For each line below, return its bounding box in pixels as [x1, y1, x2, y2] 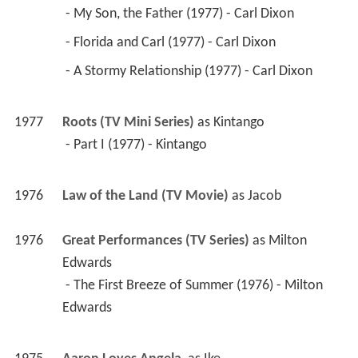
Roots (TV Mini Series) [62, 115, 194, 131]
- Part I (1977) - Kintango [65, 137, 210, 153]
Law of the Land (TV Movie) [62, 189, 229, 205]
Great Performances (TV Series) [62, 233, 249, 249]
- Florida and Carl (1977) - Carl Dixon [65, 35, 279, 51]
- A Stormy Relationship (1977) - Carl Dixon [65, 64, 316, 80]
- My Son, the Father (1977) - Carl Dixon [65, 6, 297, 22]
